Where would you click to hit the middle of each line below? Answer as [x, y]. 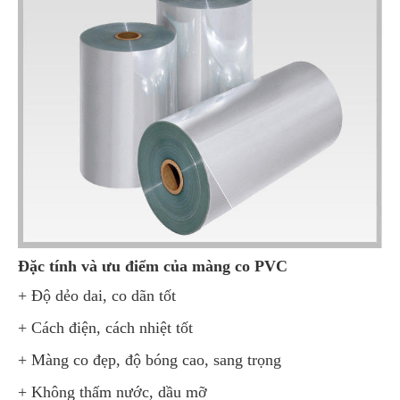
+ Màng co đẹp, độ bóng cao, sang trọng [150, 360]
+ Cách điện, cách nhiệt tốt [105, 328]
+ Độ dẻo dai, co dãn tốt [97, 296]
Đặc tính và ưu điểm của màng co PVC [153, 266]
